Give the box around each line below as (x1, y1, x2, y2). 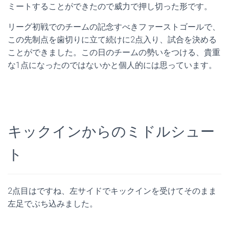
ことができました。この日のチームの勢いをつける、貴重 (8, 47, 220, 57)
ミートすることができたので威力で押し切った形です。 (8, 1, 212, 11)
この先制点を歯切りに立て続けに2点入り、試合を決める (8, 34, 217, 44)
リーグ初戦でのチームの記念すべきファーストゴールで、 (8, 21, 220, 32)
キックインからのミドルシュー (8, 123, 215, 140)
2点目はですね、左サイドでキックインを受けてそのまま (8, 186, 217, 196)
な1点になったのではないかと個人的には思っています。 (8, 60, 217, 70)
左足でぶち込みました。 (8, 198, 98, 209)
